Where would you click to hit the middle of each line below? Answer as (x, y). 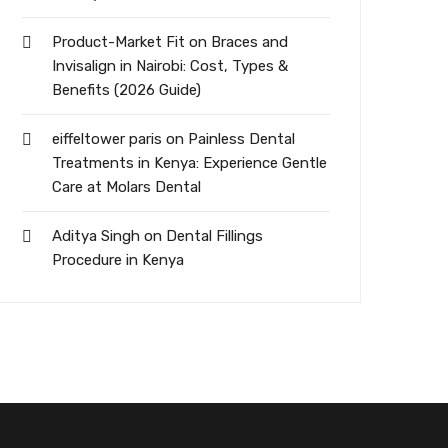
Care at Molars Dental (126, 187)
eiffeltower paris (107, 139)
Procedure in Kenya (118, 260)
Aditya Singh (96, 236)
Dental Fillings (214, 236)
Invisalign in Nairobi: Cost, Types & (170, 66)
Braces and (249, 42)
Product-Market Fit (118, 42)
